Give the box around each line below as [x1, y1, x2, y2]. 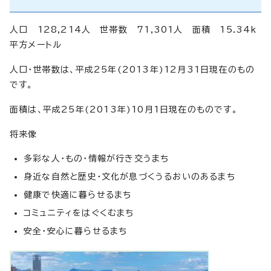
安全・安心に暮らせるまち [24, 226, 128, 235]
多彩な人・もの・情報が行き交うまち [24, 154, 169, 163]
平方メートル [10, 40, 62, 49]
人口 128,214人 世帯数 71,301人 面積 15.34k [10, 25, 257, 34]
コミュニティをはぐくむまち [24, 208, 134, 217]
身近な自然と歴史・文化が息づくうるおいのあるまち [24, 172, 235, 181]
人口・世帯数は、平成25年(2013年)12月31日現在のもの [10, 65, 255, 74]
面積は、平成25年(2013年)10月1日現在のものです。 [10, 105, 238, 114]
